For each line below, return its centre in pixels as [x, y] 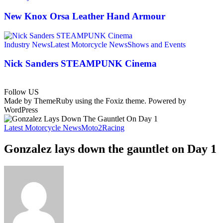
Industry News [27, 44]
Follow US [21, 92]
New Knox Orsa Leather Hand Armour [85, 16]
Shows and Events [157, 44]
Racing [113, 128]
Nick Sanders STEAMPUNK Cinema [80, 64]
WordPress [21, 110]
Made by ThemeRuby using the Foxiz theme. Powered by [95, 101]
